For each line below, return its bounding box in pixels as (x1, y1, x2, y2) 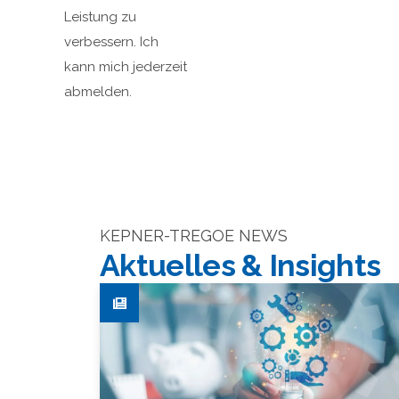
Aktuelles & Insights (100, 248, 381, 283)
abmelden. (64, 84, 132, 100)
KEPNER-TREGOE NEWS (100, 226, 288, 245)
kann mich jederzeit (64, 59, 187, 75)
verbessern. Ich (64, 34, 159, 50)
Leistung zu (64, 9, 136, 25)
